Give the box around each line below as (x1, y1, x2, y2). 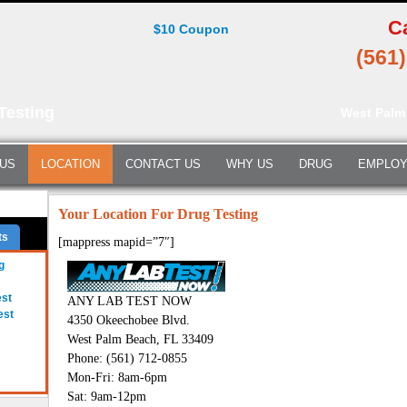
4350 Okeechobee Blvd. (67, 313, 190, 327)
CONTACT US (125, 157, 201, 171)
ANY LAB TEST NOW (67, 294, 192, 308)
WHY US (226, 157, 273, 171)
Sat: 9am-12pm (67, 390, 146, 403)
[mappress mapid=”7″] (58, 235, 174, 249)
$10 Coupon (154, 22, 229, 36)
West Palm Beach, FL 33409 (67, 333, 213, 346)
